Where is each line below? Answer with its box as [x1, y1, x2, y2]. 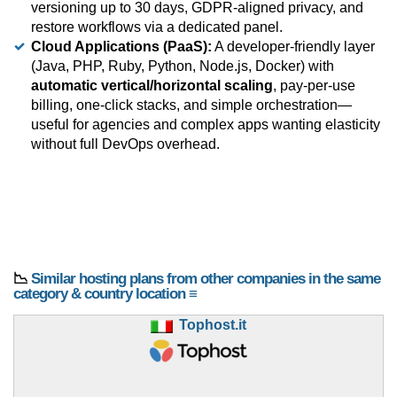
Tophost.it [179, 317, 246, 333]
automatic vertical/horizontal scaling [31, 78, 273, 94]
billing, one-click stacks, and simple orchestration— [31, 97, 352, 113]
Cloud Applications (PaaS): [31, 39, 212, 55]
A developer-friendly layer [212, 39, 375, 55]
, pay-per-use [273, 78, 355, 94]
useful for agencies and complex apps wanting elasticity [31, 117, 380, 133]
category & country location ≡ [13, 285, 197, 303]
